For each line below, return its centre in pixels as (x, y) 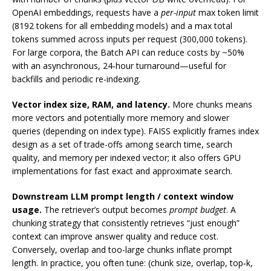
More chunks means (211, 105)
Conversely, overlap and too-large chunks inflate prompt (122, 250)
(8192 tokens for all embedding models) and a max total (122, 26)
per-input (178, 13)
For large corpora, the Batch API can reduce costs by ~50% (128, 53)
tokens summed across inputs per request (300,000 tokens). (130, 39)
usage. (27, 210)
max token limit (227, 13)
